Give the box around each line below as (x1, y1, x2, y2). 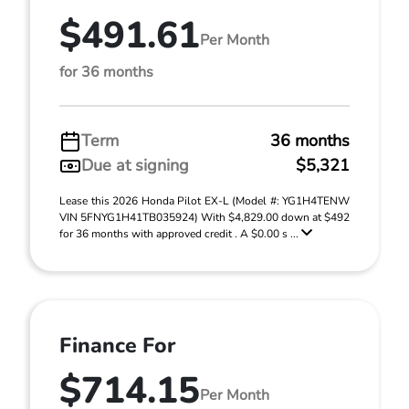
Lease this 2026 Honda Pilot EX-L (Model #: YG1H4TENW (59, 194, 350, 208)
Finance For (59, 331, 175, 360)
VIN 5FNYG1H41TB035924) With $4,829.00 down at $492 (59, 210, 350, 225)
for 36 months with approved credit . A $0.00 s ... (59, 226, 301, 241)
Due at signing (81, 154, 189, 176)
